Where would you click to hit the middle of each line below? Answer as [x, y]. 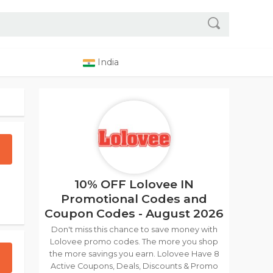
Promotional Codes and [134, 199]
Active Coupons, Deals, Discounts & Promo [134, 266]
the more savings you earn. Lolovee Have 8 [134, 254]
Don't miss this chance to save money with [134, 229]
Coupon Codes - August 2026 [134, 213]
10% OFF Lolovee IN [134, 184]
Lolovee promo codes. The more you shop [134, 242]
